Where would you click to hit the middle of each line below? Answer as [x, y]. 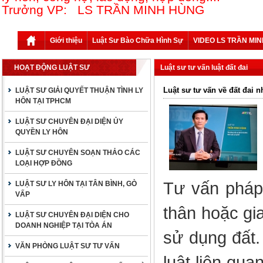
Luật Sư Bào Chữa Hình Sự [138, 41]
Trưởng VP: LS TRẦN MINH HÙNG [105, 10]
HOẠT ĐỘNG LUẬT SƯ [52, 68]
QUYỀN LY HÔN [42, 132]
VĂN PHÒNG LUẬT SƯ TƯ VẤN [68, 246]
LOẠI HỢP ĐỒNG [44, 163]
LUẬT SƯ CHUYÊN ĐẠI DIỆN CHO [72, 215]
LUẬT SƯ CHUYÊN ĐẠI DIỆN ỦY [69, 122]
